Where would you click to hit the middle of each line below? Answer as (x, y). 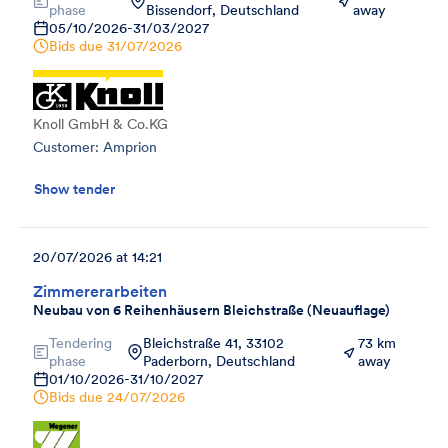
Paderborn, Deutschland (219, 360)
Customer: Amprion (95, 146)
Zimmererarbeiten (100, 290)
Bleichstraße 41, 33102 (213, 342)
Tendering (80, 342)
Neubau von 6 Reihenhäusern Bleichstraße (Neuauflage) (211, 309)
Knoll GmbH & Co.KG (100, 123)
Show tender (74, 188)
